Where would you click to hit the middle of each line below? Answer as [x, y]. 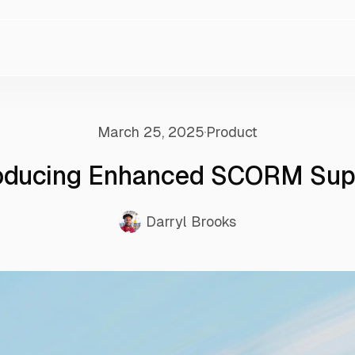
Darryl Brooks [191, 221]
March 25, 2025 [151, 132]
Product [232, 132]
